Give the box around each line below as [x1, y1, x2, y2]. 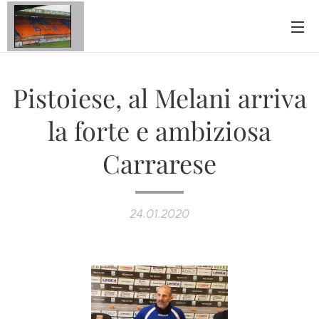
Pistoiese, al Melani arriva [12, 80, 307, 115]
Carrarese [103, 146, 216, 180]
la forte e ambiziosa [48, 113, 271, 147]
